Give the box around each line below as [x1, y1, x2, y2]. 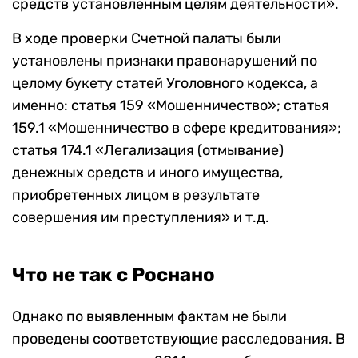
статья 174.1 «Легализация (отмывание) [12, 141, 284, 160]
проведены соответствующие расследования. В [12, 330, 345, 348]
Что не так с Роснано [12, 264, 215, 287]
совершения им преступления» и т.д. [12, 209, 269, 227]
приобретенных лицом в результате [12, 186, 260, 205]
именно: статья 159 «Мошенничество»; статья [12, 97, 329, 115]
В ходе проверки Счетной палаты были [12, 30, 281, 48]
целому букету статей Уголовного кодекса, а [12, 74, 318, 93]
